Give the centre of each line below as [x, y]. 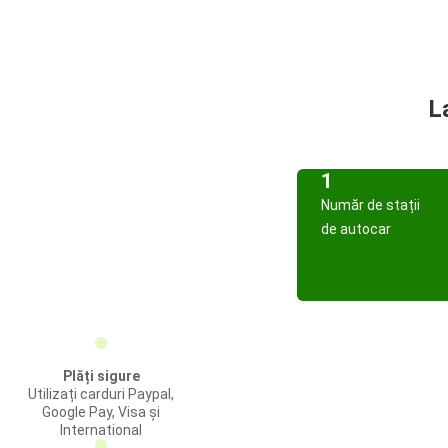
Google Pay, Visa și [101, 412]
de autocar [356, 229]
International [101, 430]
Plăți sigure [101, 376]
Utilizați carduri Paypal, [101, 394]
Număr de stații [370, 205]
